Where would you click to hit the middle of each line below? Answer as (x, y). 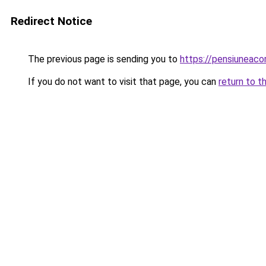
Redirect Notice (51, 21)
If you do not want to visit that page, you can (122, 82)
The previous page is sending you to (103, 59)
